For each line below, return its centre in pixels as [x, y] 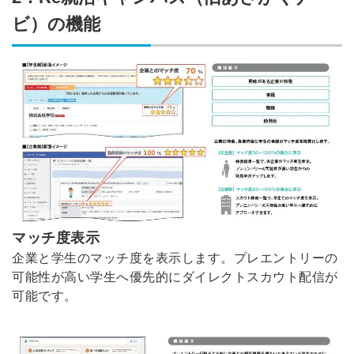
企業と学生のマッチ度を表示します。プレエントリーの [175, 258]
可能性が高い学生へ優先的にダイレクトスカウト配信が [175, 277]
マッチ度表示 [56, 237]
